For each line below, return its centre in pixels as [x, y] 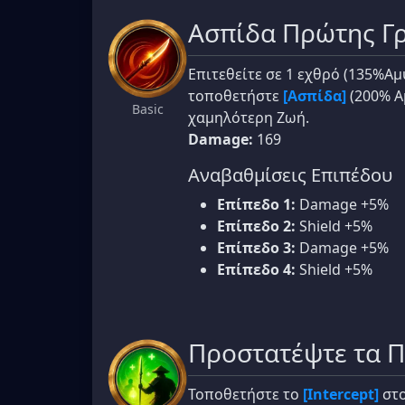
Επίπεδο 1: [256, 204]
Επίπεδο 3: [256, 247]
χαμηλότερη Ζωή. [249, 117]
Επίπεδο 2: [256, 226]
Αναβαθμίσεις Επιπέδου [290, 174]
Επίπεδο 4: [256, 269]
